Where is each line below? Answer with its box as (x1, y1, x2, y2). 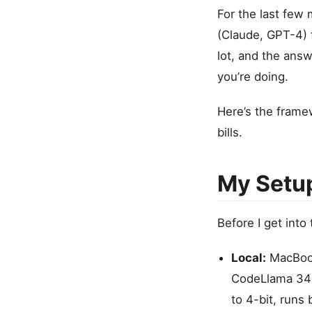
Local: (231, 251, 266, 265)
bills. (217, 125, 242, 140)
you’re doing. (217, 70, 288, 84)
